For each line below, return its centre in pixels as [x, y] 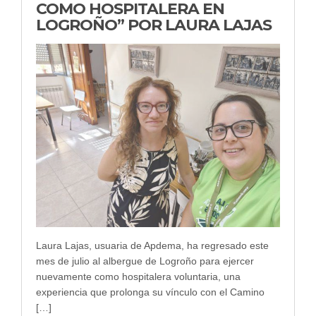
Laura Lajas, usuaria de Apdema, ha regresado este [152, 245]
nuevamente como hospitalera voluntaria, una [138, 276]
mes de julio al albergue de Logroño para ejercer [145, 261]
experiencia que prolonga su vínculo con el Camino [150, 292]
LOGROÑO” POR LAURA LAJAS [154, 25]
